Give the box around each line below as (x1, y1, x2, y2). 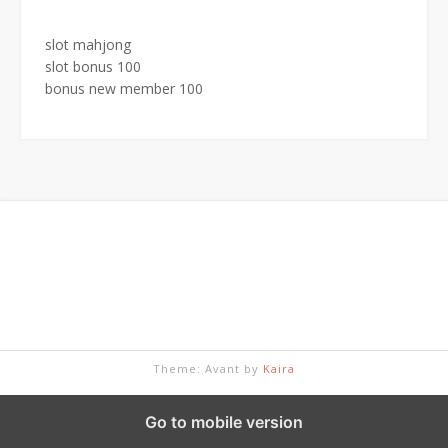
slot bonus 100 (45, 56, 141, 76)
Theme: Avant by (153, 360, 263, 376)
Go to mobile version (145, 411, 303, 432)
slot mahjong (45, 34, 131, 54)
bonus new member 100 (45, 78, 203, 98)
